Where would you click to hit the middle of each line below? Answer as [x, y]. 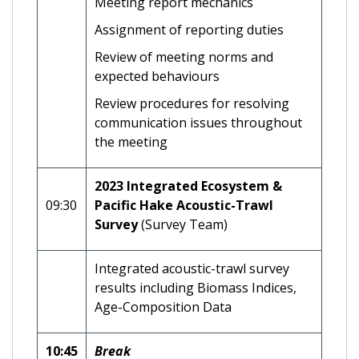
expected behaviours [157, 76]
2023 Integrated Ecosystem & [188, 186]
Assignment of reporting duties [189, 29]
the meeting [131, 141]
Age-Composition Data [163, 307]
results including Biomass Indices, [196, 287]
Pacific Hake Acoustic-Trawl [184, 205]
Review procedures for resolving [192, 103]
